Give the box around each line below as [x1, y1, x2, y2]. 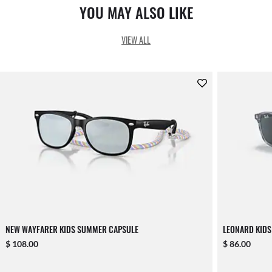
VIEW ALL [121, 33, 151, 47]
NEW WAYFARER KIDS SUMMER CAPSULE [5, 223, 138, 236]
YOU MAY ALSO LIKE [79, 1, 193, 24]
